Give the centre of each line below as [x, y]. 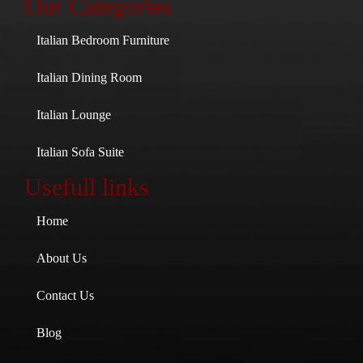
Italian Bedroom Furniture [103, 41]
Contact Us [65, 296]
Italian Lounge [74, 115]
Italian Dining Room [89, 78]
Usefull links [87, 187]
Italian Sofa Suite [80, 152]
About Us [62, 258]
